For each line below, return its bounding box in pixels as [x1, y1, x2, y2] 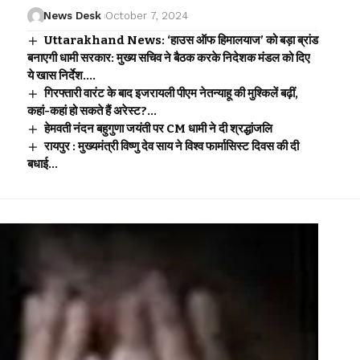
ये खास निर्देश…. [27, 67, 96, 83]
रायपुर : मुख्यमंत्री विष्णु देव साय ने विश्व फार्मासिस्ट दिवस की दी [43, 138, 299, 153]
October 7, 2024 [104, 9, 188, 22]
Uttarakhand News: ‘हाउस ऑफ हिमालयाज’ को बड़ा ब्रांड [43, 32, 318, 47]
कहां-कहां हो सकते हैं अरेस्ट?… [27, 103, 157, 118]
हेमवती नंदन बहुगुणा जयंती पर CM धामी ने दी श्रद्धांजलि [43, 121, 272, 136]
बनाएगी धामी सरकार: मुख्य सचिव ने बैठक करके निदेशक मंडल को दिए [27, 50, 310, 65]
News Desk [43, 9, 102, 22]
